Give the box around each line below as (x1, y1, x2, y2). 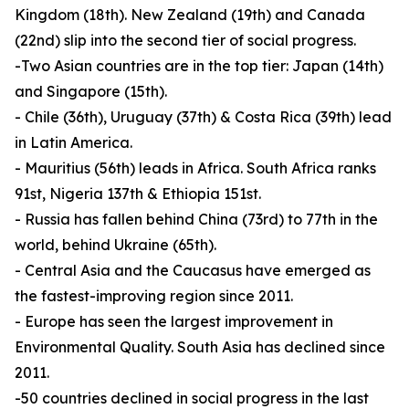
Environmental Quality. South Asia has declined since (15, 338, 385, 357)
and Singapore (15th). (15, 82, 167, 101)
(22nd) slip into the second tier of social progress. (15, 31, 356, 50)
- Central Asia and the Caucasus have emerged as (15, 261, 371, 280)
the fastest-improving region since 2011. (15, 287, 293, 306)
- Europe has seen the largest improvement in (15, 312, 333, 331)
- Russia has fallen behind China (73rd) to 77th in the (15, 210, 378, 229)
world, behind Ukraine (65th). (15, 236, 216, 255)
